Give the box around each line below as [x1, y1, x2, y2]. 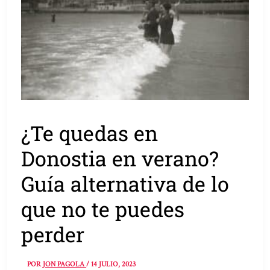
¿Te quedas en [21, 119, 159, 146]
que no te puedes [21, 195, 185, 222]
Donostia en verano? [21, 144, 219, 172]
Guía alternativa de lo [21, 169, 230, 197]
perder [21, 220, 85, 248]
